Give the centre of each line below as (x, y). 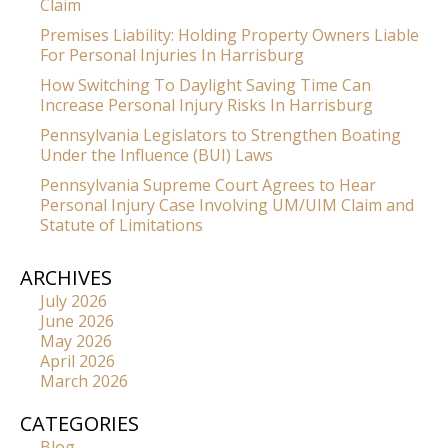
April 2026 (77, 361)
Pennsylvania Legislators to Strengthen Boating (220, 135)
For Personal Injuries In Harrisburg (172, 55)
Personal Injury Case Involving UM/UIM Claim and (227, 205)
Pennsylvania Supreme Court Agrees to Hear (208, 185)
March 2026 (84, 381)
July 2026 (73, 301)
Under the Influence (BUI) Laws (156, 155)
